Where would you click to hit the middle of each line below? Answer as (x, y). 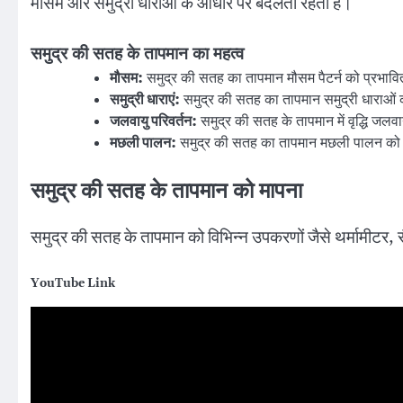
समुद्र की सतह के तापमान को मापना (166, 191)
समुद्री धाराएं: (145, 99)
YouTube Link (73, 284)
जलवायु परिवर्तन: (153, 121)
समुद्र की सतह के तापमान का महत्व (137, 54)
